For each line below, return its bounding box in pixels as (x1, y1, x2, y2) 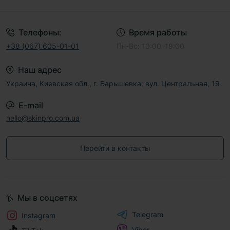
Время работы (128, 27, 187, 38)
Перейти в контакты (80, 144, 150, 153)
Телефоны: (18, 27, 62, 38)
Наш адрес (18, 65, 62, 75)
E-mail (18, 100, 43, 111)
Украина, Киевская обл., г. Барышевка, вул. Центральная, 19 (6, 79, 220, 88)
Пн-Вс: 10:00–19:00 (116, 42, 184, 51)
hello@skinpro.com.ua (6, 113, 80, 123)
